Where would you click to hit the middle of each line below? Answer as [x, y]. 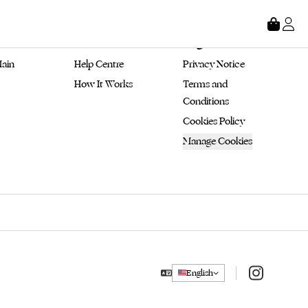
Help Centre [99, 64]
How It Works [103, 84]
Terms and [206, 84]
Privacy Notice [214, 64]
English [200, 273]
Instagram [271, 272]
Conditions [206, 101]
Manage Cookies [218, 141]
